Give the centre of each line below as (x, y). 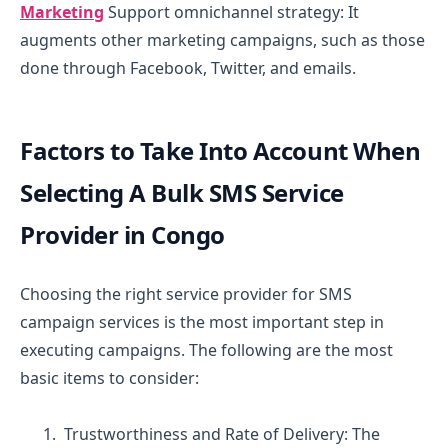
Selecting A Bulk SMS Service (182, 192)
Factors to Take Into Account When (220, 150)
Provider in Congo (122, 234)
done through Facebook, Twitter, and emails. (188, 67)
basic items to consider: (109, 377)
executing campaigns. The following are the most (206, 349)
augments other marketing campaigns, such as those (222, 39)
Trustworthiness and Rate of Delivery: (208, 433)
